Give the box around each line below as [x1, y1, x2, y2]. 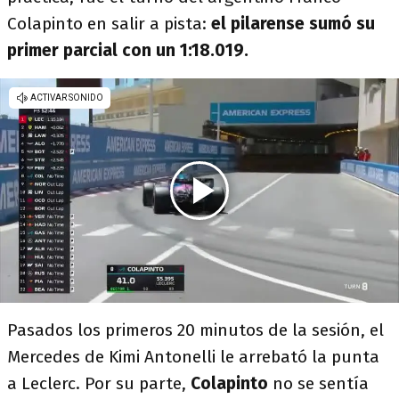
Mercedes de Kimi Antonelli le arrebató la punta [7, 346, 379, 368]
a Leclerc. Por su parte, [7, 373, 191, 395]
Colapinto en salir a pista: [7, 13, 211, 35]
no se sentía [273, 373, 369, 395]
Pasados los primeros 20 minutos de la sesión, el [7, 320, 384, 341]
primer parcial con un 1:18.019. [7, 40, 248, 61]
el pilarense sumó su [211, 13, 375, 35]
